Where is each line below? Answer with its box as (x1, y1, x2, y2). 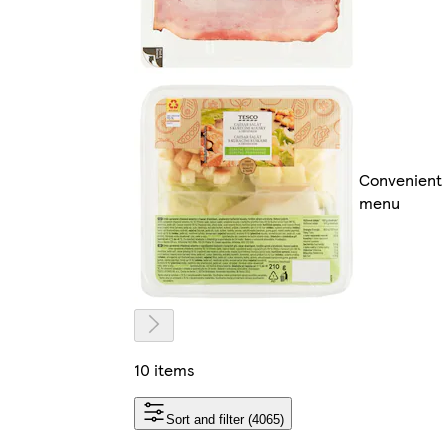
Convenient (359, 168, 442, 192)
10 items (134, 357, 195, 381)
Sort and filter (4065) (166, 411, 284, 427)
